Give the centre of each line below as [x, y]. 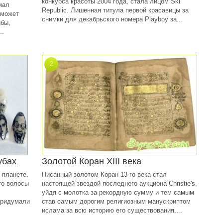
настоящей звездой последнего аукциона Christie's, [119, 183]
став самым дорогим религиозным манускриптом [116, 201]
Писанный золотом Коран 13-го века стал [104, 174]
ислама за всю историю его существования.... [112, 210]
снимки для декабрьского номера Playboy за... [112, 19]
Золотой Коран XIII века [92, 161]
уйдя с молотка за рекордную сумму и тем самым [118, 192]
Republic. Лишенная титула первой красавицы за [115, 10]
